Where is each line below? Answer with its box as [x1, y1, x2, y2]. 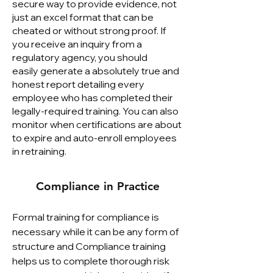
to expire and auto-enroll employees [12, 132, 177, 144]
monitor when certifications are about [12, 118, 182, 130]
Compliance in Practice [35, 179, 160, 193]
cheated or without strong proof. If [12, 24, 166, 37]
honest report [12, 78, 76, 90]
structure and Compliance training [12, 240, 166, 252]
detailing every [76, 78, 144, 90]
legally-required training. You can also [12, 105, 179, 117]
